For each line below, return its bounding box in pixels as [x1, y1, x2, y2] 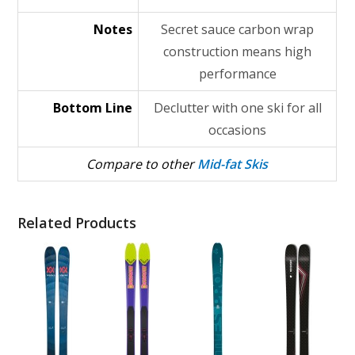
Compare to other [86, 155, 198, 173]
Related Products [17, 213, 137, 232]
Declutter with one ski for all [153, 99, 322, 116]
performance [198, 65, 277, 82]
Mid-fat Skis [197, 155, 269, 173]
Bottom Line [53, 99, 133, 116]
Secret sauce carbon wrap [161, 21, 315, 38]
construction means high [163, 43, 312, 60]
